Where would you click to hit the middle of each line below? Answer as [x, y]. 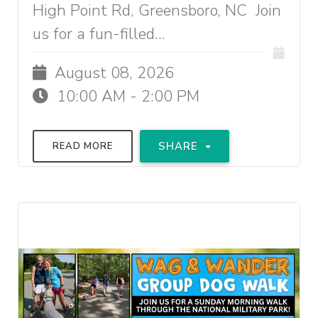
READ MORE [83, 146]
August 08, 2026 [112, 73]
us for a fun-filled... [99, 34]
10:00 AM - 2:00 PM [126, 97]
